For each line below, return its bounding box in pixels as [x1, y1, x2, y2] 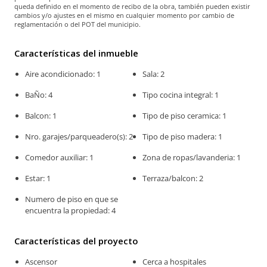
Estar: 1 [25, 173, 51, 184]
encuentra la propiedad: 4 [25, 205, 116, 216]
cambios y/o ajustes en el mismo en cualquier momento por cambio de [14, 11, 234, 20]
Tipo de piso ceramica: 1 [142, 110, 227, 122]
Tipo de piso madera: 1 [142, 131, 223, 142]
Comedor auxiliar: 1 [25, 152, 94, 163]
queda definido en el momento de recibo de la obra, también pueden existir [14, 2, 250, 11]
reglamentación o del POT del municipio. [14, 20, 141, 29]
